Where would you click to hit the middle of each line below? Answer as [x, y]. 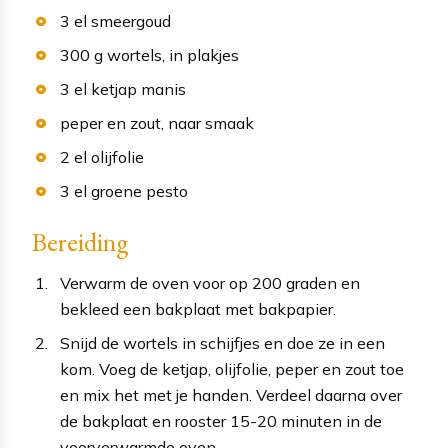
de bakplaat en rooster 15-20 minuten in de [221, 421]
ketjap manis [138, 89]
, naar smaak [207, 123]
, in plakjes [200, 55]
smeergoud [130, 21]
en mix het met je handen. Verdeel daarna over [231, 395]
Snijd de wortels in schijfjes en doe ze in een [222, 343]
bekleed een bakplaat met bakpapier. [198, 309]
